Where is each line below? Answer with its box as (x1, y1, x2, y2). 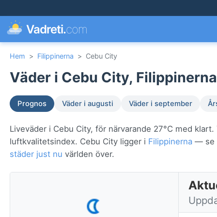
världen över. (62, 149, 114, 159)
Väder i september (129, 99, 192, 108)
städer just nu (10, 149, 62, 159)
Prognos (17, 99, 46, 108)
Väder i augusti (62, 99, 113, 108)
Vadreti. (26, 22, 66, 36)
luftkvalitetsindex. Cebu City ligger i (10, 137, 148, 147)
